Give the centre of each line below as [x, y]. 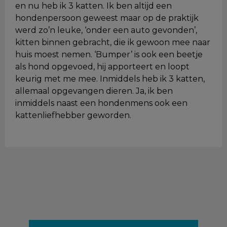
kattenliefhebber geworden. [73, 115]
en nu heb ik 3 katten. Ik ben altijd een [93, 6]
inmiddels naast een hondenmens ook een [101, 103]
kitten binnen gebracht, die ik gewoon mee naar [113, 42]
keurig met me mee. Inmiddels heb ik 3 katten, [110, 79]
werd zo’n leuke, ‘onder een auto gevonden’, [106, 30]
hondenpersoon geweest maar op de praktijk [107, 18]
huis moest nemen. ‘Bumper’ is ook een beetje [109, 54]
